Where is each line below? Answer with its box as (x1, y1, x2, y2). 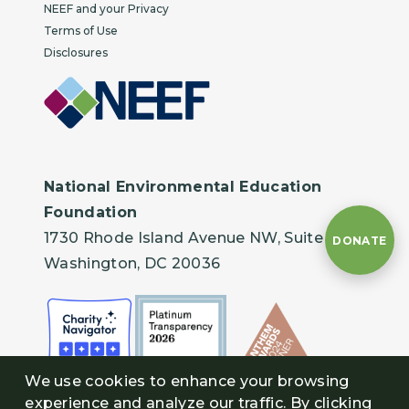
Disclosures (44, 46, 108, 59)
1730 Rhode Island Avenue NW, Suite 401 (44, 229, 354, 246)
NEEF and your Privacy (44, 2, 169, 16)
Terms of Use (44, 24, 118, 37)
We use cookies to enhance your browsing (25, 372, 350, 390)
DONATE (332, 233, 387, 247)
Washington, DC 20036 (44, 255, 221, 272)
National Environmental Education (44, 178, 322, 195)
